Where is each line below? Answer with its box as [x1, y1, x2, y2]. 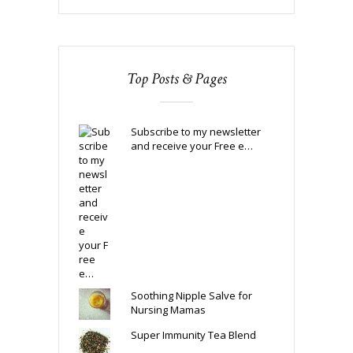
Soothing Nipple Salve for [130, 288, 252, 303]
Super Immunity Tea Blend [130, 327, 256, 342]
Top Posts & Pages [126, 68, 227, 89]
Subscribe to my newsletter [130, 124, 261, 139]
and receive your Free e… [130, 138, 253, 153]
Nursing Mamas [130, 302, 206, 317]
